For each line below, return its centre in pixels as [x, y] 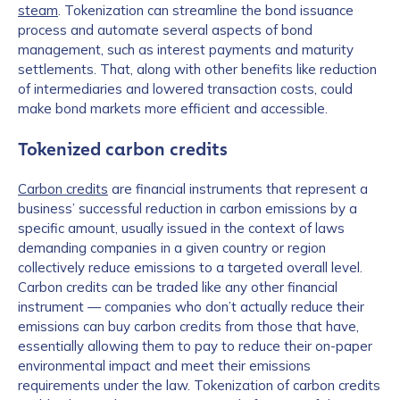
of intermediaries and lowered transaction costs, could [185, 89]
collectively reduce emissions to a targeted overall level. [190, 267]
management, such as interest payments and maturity [186, 50]
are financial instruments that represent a [238, 189]
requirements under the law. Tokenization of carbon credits [199, 385]
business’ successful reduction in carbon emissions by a [187, 208]
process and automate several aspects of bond [165, 30]
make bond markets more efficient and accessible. [173, 108]
